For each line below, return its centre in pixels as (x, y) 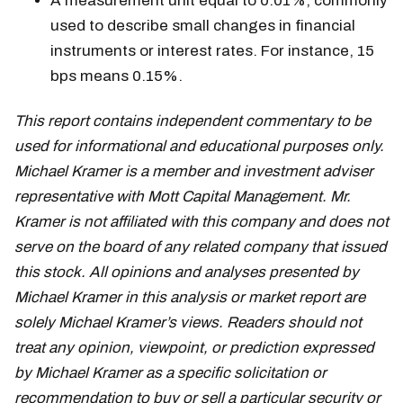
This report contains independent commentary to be (193, 121)
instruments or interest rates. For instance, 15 (212, 51)
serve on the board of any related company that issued (201, 247)
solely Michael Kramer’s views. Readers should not (188, 323)
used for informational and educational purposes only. (199, 147)
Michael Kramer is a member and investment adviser (194, 172)
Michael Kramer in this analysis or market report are (190, 298)
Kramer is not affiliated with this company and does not (201, 222)
